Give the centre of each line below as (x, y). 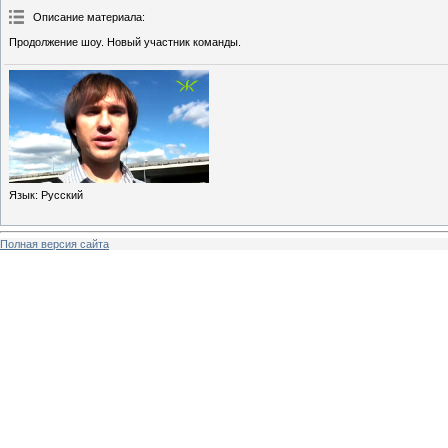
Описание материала (87, 17)
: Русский (59, 194)
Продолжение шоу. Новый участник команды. (125, 42)
